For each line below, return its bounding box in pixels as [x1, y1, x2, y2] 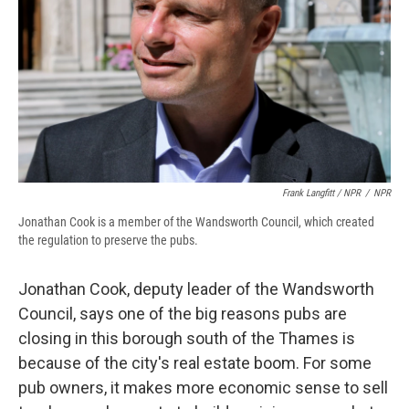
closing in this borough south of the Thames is [18, 328, 355, 348]
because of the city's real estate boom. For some [18, 352, 372, 372]
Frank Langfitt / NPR [282, 186, 361, 199]
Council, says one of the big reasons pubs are [18, 303, 347, 323]
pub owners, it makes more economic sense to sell [18, 377, 388, 397]
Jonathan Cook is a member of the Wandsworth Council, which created [18, 214, 374, 229]
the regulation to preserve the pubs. [18, 232, 198, 247]
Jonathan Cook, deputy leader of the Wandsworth [18, 278, 374, 299]
